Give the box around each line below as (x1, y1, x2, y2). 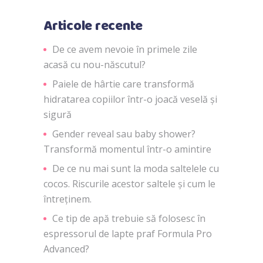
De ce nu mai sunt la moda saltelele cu (52, 161, 219, 175)
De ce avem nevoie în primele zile (52, 42, 197, 56)
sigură (43, 107, 72, 121)
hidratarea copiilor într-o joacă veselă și (43, 92, 217, 106)
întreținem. (43, 192, 92, 205)
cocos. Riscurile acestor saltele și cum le (43, 177, 215, 190)
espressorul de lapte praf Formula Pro (43, 227, 212, 240)
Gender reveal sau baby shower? (52, 127, 195, 140)
